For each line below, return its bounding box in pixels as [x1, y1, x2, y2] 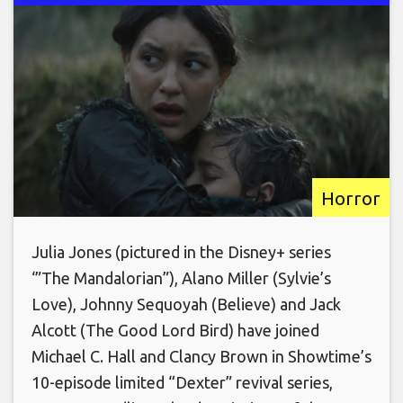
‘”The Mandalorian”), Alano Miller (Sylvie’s [31, 269, 331, 288]
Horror [321, 187, 381, 210]
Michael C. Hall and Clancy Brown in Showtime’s [31, 347, 372, 366]
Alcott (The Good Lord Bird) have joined [31, 321, 319, 340]
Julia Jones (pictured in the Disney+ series [31, 243, 331, 262]
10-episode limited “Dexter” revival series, [31, 373, 333, 392]
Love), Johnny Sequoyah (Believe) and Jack [31, 295, 341, 314]
